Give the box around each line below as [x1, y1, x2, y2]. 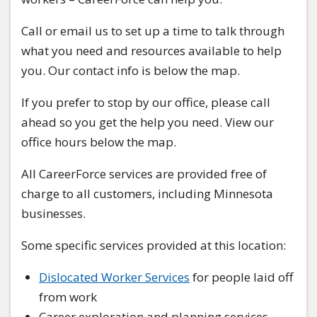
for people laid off [190, 269, 293, 286]
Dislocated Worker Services [39, 269, 190, 286]
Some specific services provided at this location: [21, 237, 286, 254]
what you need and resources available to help [21, 42, 282, 59]
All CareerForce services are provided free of [21, 166, 267, 183]
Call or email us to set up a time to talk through [21, 23, 284, 40]
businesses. [21, 205, 86, 222]
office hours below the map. [21, 134, 176, 151]
